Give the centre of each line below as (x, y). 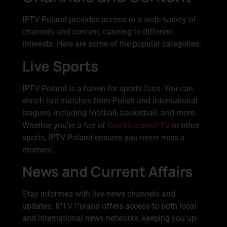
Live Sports (60, 66)
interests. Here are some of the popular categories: (112, 44)
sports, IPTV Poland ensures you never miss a (104, 137)
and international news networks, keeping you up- (110, 218)
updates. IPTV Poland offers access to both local (109, 206)
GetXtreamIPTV (139, 125)
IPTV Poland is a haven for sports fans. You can (108, 88)
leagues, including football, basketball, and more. (109, 112)
